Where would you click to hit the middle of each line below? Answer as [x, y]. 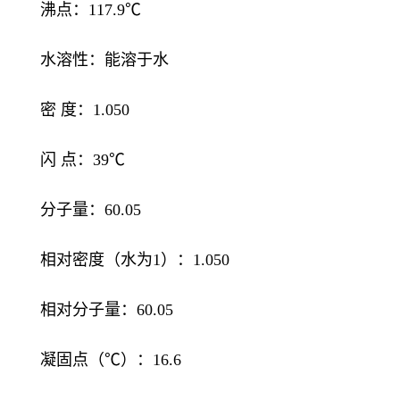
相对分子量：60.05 [107, 310]
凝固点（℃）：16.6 [111, 360]
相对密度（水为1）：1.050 [135, 260]
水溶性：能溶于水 [104, 60]
